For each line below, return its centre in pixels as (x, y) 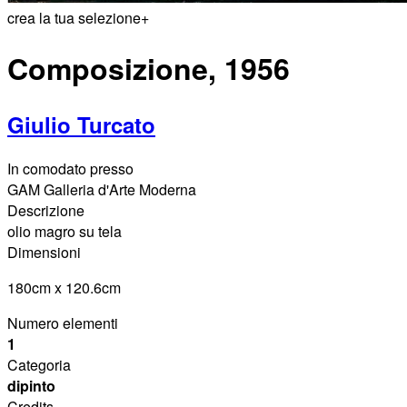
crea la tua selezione (74, 18)
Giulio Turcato (81, 124)
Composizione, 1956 (149, 69)
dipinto (31, 385)
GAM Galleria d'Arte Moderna (102, 189)
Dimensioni (44, 252)
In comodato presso (70, 168)
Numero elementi (63, 323)
